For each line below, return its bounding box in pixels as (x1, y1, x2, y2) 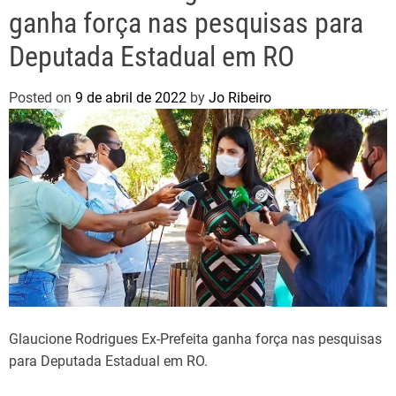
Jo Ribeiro (209, 89, 271, 106)
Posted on (9, 89, 75, 106)
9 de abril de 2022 (75, 89, 187, 106)
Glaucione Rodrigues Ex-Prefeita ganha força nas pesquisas (9, 330, 382, 347)
